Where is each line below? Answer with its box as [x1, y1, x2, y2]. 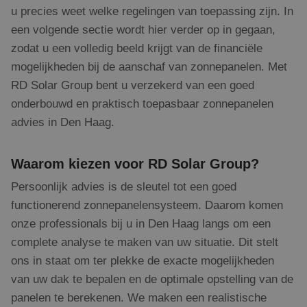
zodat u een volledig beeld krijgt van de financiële [11, 41, 262, 56]
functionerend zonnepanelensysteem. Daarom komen [11, 198, 283, 212]
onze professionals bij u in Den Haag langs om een [11, 217, 271, 231]
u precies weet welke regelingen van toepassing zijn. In [11, 4, 293, 19]
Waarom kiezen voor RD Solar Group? [11, 156, 259, 172]
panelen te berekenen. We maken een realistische [11, 291, 267, 305]
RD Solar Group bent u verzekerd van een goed [11, 78, 254, 93]
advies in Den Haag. [11, 115, 114, 130]
